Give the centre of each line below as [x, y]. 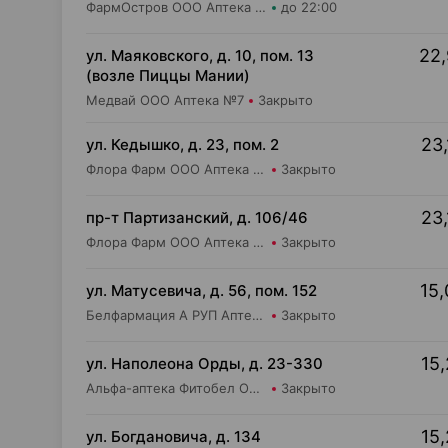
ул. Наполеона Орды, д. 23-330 [204, 363]
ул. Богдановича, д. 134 [173, 436]
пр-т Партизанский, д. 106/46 [197, 217]
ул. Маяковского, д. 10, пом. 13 [200, 55]
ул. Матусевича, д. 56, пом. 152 [201, 290]
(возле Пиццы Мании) [168, 75]
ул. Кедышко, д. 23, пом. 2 [182, 144]
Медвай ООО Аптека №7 [165, 100]
